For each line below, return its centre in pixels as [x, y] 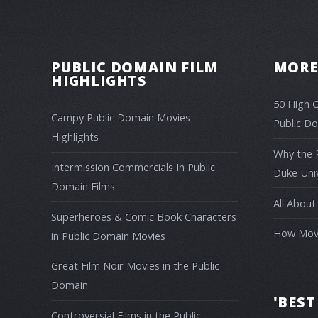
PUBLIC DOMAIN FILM [135, 67]
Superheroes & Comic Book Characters [144, 216]
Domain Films [83, 186]
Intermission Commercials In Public [133, 167]
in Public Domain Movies [108, 235]
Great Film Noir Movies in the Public [135, 266]
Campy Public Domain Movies [121, 117]
